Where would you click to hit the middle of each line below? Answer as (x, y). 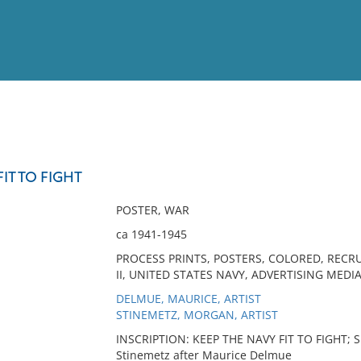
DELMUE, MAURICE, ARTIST (188, 299)
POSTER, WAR (152, 210)
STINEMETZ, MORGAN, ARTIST (197, 315)
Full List (329, 158)
